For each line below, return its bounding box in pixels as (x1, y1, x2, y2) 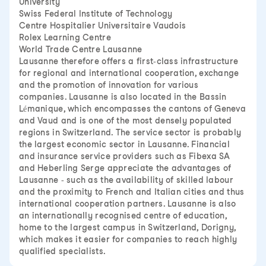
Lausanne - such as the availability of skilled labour (19, 175, 233, 185)
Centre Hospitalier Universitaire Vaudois (19, 21, 186, 30)
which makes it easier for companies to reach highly (19, 235, 237, 244)
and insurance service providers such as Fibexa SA (19, 151, 230, 161)
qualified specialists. (19, 246, 106, 256)
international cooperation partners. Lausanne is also (19, 199, 236, 208)
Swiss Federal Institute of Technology (19, 9, 173, 18)
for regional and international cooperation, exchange (19, 68, 239, 78)
